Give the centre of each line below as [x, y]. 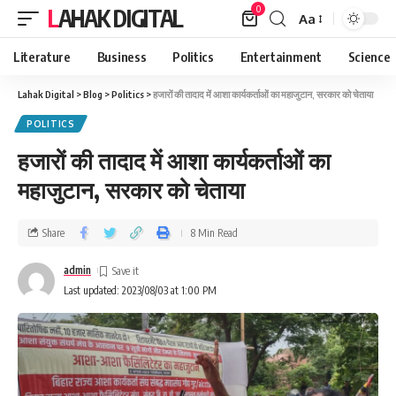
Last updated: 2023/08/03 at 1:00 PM [140, 290]
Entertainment [281, 57]
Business [122, 57]
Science [369, 57]
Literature [42, 57]
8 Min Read [214, 232]
